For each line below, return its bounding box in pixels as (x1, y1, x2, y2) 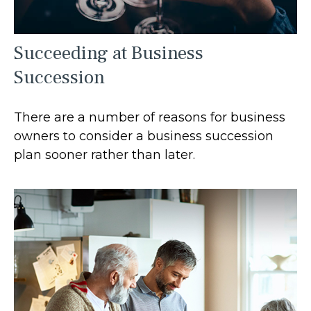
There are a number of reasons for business (14, 109, 285, 125)
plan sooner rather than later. (14, 146, 195, 162)
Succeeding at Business (14, 40, 203, 65)
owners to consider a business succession (14, 128, 274, 144)
